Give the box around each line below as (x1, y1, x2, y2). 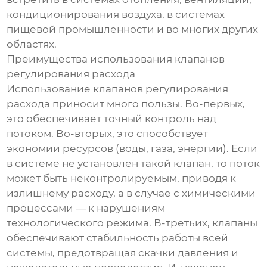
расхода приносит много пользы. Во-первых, (7, 98, 246, 110)
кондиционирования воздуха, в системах (7, 8, 225, 21)
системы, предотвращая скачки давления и (7, 247, 239, 259)
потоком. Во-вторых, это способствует (7, 128, 209, 140)
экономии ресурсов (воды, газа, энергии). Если (7, 142, 258, 155)
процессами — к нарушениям (7, 202, 166, 215)
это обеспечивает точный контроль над (7, 113, 217, 125)
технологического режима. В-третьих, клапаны (7, 217, 258, 229)
